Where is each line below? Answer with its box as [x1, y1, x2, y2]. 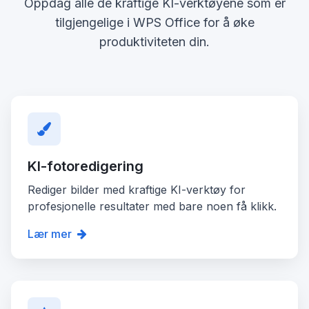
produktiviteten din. [99, 34, 210, 49]
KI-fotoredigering [28, 157, 143, 175]
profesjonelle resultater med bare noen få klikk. [28, 199, 277, 213]
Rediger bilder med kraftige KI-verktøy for [28, 182, 246, 197]
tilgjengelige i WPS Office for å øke [54, 14, 255, 30]
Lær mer [28, 226, 72, 241]
